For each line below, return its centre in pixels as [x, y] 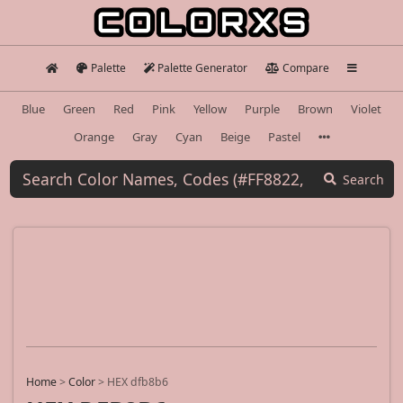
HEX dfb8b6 [138, 382]
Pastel [284, 136]
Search [363, 179]
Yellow [210, 108]
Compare [305, 68]
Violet [366, 108]
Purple [262, 108]
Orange [94, 136]
